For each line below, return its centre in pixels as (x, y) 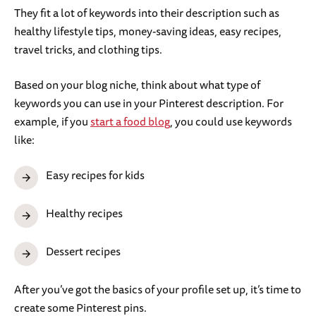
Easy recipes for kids (95, 175)
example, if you (52, 122)
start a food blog (130, 122)
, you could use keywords (231, 122)
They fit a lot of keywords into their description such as (147, 13)
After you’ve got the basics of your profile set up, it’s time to (158, 290)
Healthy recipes (84, 213)
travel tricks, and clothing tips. (89, 50)
